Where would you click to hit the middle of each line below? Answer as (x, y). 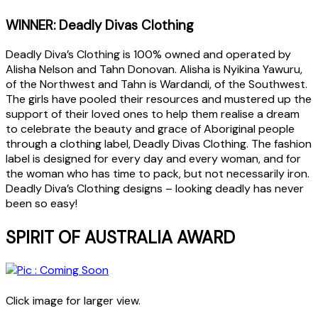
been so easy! (42, 204)
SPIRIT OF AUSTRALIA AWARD (120, 238)
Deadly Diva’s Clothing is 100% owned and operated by (148, 55)
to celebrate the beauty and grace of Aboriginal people (150, 129)
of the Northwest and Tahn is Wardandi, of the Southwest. (157, 84)
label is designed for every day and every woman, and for (153, 159)
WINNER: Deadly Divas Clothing (100, 25)
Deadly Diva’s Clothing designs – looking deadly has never (155, 189)
